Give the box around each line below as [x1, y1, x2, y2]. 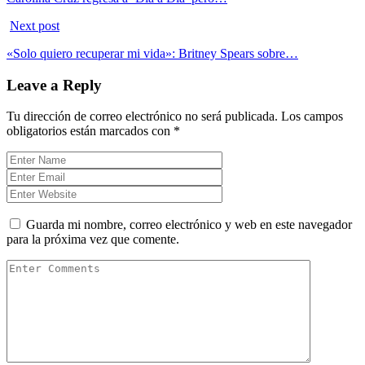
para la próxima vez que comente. [7, 232, 179, 247]
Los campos [281, 109, 343, 124]
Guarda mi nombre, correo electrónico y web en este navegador [26, 218, 352, 232]
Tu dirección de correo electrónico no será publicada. [7, 109, 278, 124]
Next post [10, 18, 59, 33]
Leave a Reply [7, 76, 102, 94]
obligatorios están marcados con [7, 124, 174, 139]
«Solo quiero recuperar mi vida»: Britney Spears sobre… [7, 46, 298, 60]
